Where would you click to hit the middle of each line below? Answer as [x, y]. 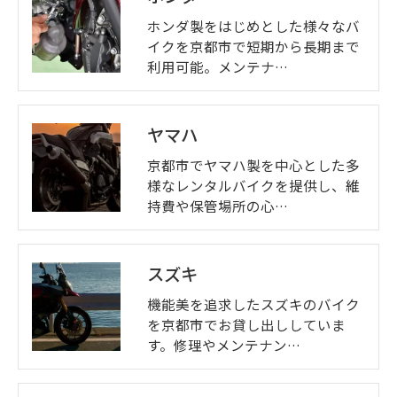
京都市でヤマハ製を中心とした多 [253, 165]
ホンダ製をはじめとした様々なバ [253, 26]
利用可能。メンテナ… [218, 67]
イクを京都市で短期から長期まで [253, 47]
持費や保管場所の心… [218, 206]
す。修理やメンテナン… [224, 345]
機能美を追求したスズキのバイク [253, 304]
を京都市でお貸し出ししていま [246, 325]
